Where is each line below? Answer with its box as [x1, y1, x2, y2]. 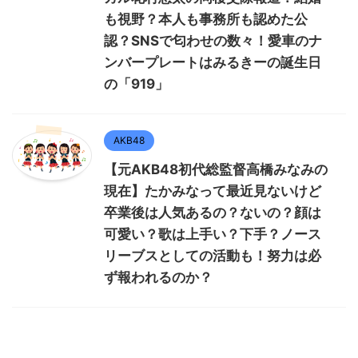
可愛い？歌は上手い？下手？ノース [104, 226, 321, 243]
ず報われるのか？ [104, 269, 213, 286]
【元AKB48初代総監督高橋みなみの [104, 161, 328, 178]
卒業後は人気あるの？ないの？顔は [104, 205, 321, 221]
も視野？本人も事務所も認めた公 [104, 11, 308, 28]
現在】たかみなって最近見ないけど [104, 183, 321, 200]
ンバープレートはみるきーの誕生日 [104, 54, 321, 71]
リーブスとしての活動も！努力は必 [104, 248, 321, 265]
